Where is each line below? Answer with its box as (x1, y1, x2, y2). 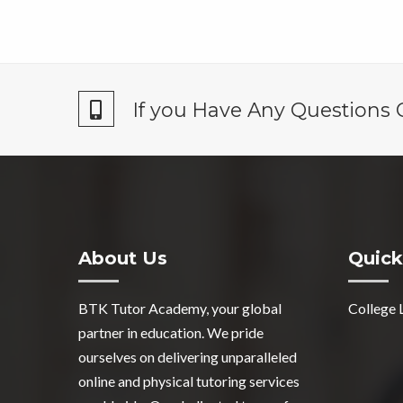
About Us (78, 246, 167, 269)
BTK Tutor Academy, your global (78, 299, 282, 317)
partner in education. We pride (78, 323, 264, 341)
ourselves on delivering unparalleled (78, 347, 297, 365)
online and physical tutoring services (78, 372, 300, 390)
